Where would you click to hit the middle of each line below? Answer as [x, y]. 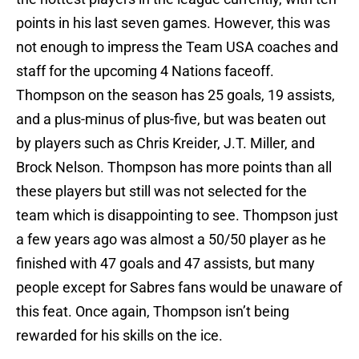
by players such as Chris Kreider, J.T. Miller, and [165, 143]
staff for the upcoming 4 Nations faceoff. [145, 71]
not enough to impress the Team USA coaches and [177, 47]
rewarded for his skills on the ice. [119, 336]
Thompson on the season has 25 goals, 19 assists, [175, 95]
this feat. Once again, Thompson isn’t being [153, 312]
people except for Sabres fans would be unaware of [179, 288]
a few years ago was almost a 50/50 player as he [171, 240]
